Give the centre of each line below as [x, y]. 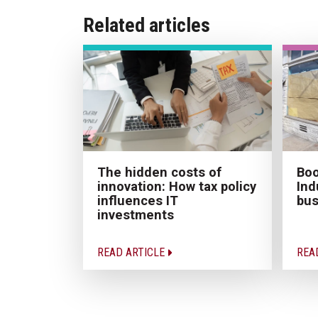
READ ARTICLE [132, 252]
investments [136, 214]
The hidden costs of [159, 172]
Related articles [147, 25]
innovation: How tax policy [177, 186]
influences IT [138, 200]
